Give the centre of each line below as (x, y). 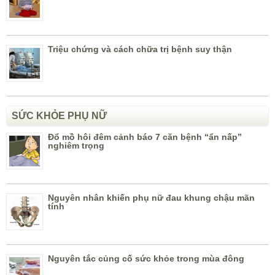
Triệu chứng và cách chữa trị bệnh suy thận (140, 49)
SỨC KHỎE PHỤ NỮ (59, 116)
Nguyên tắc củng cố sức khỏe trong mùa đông (146, 259)
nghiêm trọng (76, 146)
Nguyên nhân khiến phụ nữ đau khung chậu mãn (151, 198)
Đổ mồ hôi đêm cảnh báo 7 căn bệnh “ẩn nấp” (145, 137)
